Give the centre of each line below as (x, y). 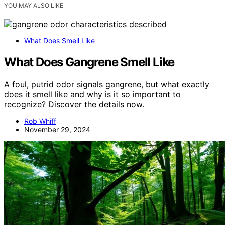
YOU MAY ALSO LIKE (34, 5)
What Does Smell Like (60, 40)
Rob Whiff (40, 121)
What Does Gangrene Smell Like (89, 62)
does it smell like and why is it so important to (92, 94)
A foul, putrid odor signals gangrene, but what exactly (107, 84)
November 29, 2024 (57, 129)
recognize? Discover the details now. (74, 104)
